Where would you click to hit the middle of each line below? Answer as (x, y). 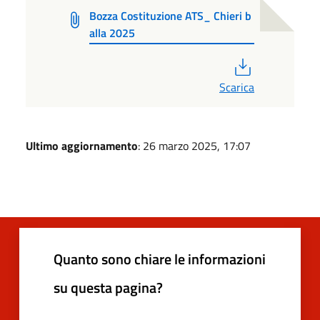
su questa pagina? (108, 287)
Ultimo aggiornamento (82, 145)
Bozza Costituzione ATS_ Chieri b (171, 16)
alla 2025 (112, 33)
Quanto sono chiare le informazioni (160, 259)
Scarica (237, 87)
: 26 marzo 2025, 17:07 (194, 145)
